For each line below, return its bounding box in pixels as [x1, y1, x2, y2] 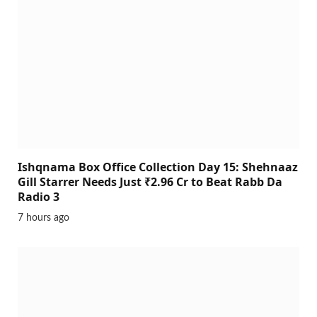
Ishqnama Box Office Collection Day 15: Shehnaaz [18, 159, 298, 175]
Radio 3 [18, 189, 59, 204]
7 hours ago [18, 213, 69, 223]
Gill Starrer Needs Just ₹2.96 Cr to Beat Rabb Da [18, 174, 282, 190]
